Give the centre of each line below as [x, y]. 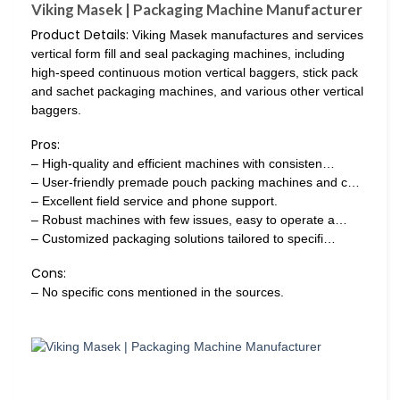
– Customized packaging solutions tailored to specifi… [183, 239]
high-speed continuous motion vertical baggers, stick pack [195, 72]
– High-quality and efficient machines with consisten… [183, 164]
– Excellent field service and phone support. [154, 201]
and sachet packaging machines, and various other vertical [197, 91]
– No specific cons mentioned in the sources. [158, 292]
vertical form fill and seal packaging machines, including [188, 53]
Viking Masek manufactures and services [246, 34]
